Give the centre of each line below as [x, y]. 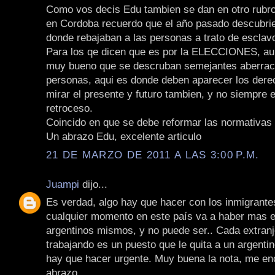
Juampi [63, 184]
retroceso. [69, 108]
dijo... [93, 184]
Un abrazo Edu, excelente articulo [124, 137]
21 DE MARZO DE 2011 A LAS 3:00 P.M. [153, 154]
